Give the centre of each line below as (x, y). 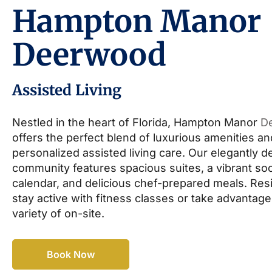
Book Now (71, 255)
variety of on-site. (58, 214)
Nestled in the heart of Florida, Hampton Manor (136, 123)
